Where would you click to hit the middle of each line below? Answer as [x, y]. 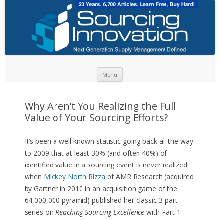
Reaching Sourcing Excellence [100, 212]
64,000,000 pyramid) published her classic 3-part [101, 200]
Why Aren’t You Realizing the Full [100, 106]
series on [40, 212]
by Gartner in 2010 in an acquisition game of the [101, 189]
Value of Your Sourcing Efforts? [96, 118]
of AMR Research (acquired [149, 177]
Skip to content [147, 71]
